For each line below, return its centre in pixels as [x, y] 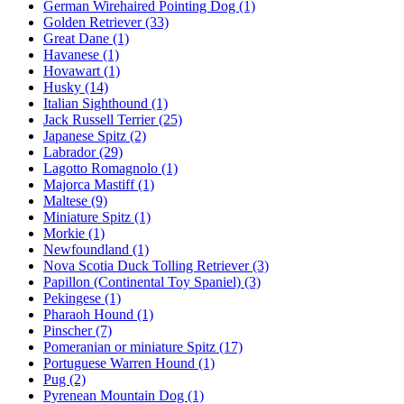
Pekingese [74, 298]
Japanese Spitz [87, 135]
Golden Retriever [94, 22]
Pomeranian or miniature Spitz [131, 346]
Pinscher [69, 330]
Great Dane [78, 38]
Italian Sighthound [97, 103]
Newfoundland [88, 249]
